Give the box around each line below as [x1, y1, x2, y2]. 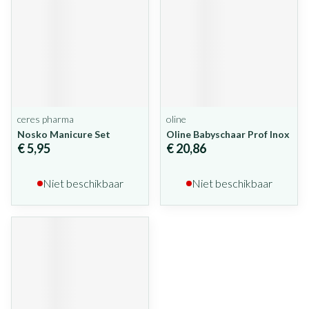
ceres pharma [17, 113, 74, 125]
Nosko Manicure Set [17, 128, 110, 140]
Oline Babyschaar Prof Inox [166, 128, 290, 140]
